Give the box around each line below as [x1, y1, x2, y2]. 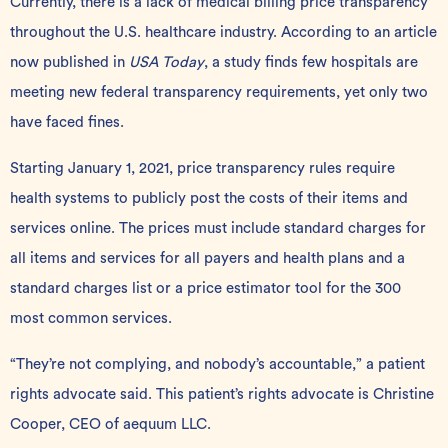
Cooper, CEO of [10, 417, 123, 432]
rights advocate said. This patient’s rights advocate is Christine [10, 387, 434, 402]
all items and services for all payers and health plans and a [10, 251, 405, 266]
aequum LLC [123, 417, 207, 432]
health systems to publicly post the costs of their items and [10, 191, 408, 206]
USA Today [129, 55, 204, 70]
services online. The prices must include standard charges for [10, 221, 426, 236]
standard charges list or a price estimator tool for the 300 [10, 281, 401, 296]
